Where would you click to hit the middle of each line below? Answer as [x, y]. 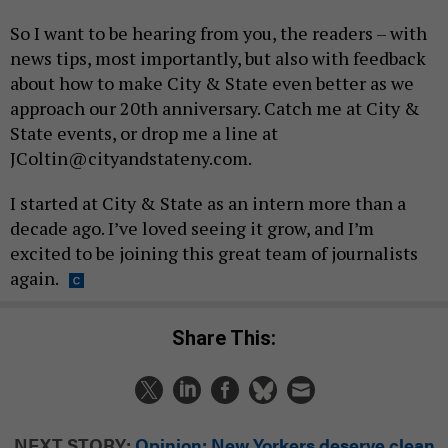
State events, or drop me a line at [144, 133]
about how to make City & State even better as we [212, 83]
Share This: [230, 337]
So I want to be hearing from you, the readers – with [218, 33]
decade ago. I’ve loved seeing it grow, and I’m [192, 228]
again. [34, 278]
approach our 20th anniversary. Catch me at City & [215, 108]
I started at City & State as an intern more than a [208, 203]
